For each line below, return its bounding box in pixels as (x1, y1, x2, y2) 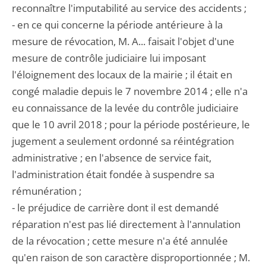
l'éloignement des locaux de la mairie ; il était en (12, 68, 232, 81)
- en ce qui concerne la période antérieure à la (12, 18, 223, 31)
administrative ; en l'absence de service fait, (12, 151, 211, 164)
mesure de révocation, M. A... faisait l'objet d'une (12, 34, 235, 48)
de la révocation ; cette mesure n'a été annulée (12, 234, 228, 248)
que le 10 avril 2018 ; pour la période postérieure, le (12, 118, 250, 131)
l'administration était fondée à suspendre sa (12, 167, 214, 181)
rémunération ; (12, 184, 81, 198)
